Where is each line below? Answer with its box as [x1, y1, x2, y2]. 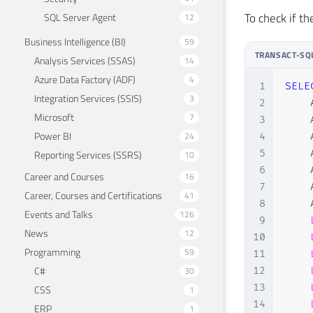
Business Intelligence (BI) [24, 34, 126, 49]
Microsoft [34, 109, 74, 124]
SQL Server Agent [44, 9, 116, 24]
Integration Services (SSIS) [34, 90, 142, 105]
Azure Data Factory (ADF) [34, 71, 136, 87]
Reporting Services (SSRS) [34, 147, 142, 162]
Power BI [34, 128, 71, 143]
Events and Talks [24, 206, 93, 221]
